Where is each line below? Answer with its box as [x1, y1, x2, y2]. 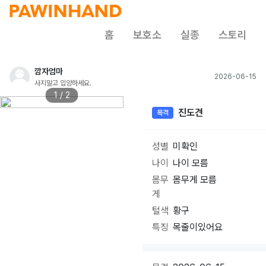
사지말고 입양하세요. [34, 78, 91, 87]
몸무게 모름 [173, 174, 217, 185]
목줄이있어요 [173, 221, 223, 233]
